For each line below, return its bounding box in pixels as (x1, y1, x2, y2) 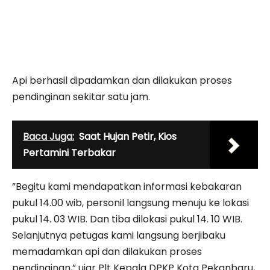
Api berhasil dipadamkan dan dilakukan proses (12, 73, 232, 87)
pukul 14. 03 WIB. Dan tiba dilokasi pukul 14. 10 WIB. (12, 212, 242, 226)
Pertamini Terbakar (23, 145, 116, 160)
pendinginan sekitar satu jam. (12, 89, 150, 104)
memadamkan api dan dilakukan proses (12, 244, 202, 259)
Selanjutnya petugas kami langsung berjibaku (12, 228, 225, 242)
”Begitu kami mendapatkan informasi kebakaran (12, 179, 242, 193)
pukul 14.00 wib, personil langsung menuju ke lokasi (12, 195, 249, 210)
